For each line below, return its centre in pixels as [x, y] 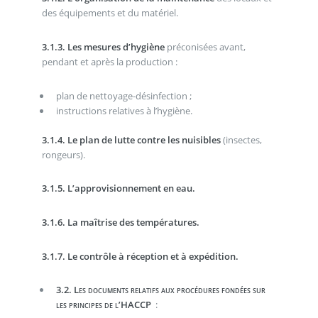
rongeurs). [63, 154]
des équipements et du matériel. [110, 13]
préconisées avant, [205, 47]
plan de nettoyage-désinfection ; [124, 95]
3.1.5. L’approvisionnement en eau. [118, 188]
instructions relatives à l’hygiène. [124, 110]
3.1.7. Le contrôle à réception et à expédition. [140, 256]
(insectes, [241, 139]
